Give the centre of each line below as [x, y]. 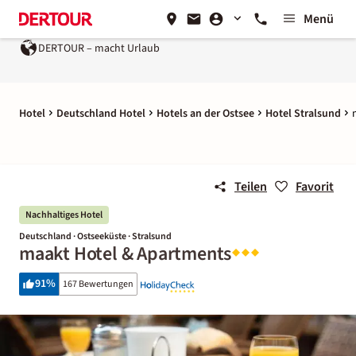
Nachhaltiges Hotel [64, 215]
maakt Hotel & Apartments [126, 254]
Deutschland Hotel [101, 114]
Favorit [315, 187]
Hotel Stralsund [303, 114]
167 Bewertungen [98, 284]
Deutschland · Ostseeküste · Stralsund [95, 236]
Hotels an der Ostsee [205, 114]
